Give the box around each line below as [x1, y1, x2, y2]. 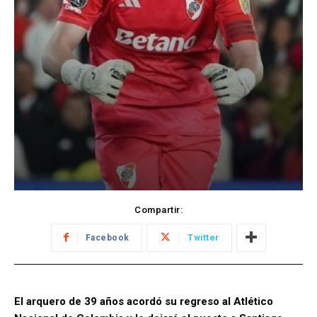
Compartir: [134, 204, 183, 215]
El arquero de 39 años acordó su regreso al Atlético [14, 294, 273, 308]
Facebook [85, 232, 129, 243]
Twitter [188, 232, 219, 243]
